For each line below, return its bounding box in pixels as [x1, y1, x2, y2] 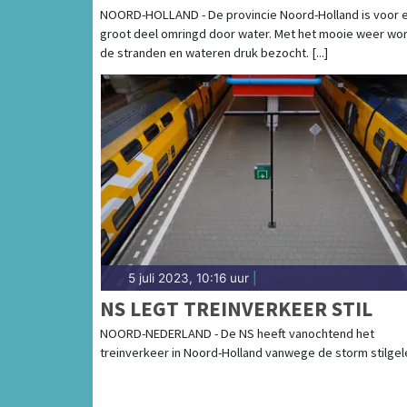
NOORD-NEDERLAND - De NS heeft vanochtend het [100, 324, 374, 342]
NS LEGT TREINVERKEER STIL [100, 294, 372, 322]
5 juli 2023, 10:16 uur [128, 270, 249, 285]
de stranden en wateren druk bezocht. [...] [100, 44, 328, 61]
